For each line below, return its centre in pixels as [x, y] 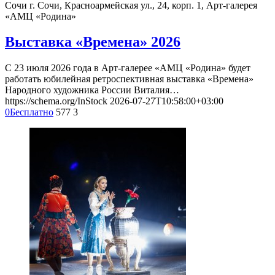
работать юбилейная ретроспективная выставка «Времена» [129, 79]
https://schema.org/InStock [56, 101]
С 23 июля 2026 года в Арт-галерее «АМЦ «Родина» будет [128, 68]
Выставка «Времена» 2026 [93, 42]
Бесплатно [32, 112]
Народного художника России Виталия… [92, 90]
